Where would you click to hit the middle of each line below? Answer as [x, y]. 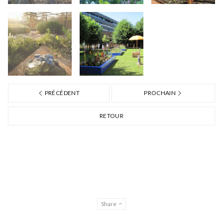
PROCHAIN [161, 93]
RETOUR [111, 115]
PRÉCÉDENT [61, 93]
